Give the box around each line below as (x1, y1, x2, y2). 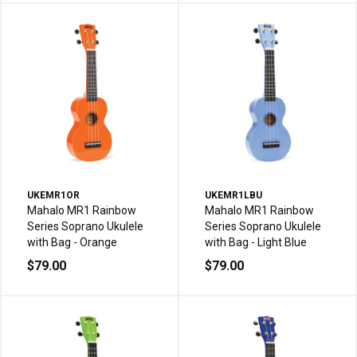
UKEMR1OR (27, 190, 80, 202)
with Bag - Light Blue (205, 236, 307, 249)
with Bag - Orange (27, 236, 117, 249)
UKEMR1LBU (205, 190, 262, 202)
